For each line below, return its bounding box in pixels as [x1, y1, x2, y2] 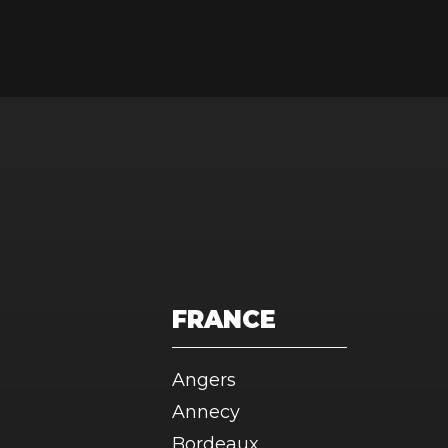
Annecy [172, 401, 240, 423]
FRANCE [172, 305, 276, 334]
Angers [172, 369, 236, 391]
